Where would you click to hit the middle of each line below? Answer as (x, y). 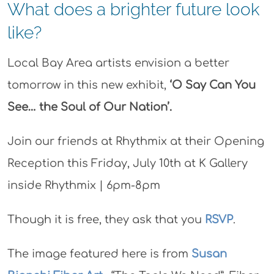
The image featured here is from (99, 254)
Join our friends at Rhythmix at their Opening (135, 141)
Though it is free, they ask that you (106, 220)
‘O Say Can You (211, 85)
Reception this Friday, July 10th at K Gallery (127, 163)
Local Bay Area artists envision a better (118, 63)
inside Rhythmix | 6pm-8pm (83, 185)
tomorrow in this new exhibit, (87, 85)
